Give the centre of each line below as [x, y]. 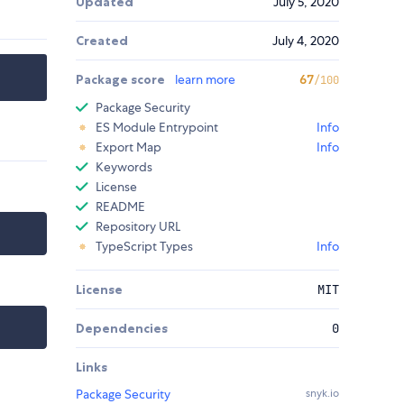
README [120, 207]
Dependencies [122, 329]
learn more [205, 80]
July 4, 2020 [306, 41]
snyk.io [322, 394]
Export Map [129, 147]
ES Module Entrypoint [157, 128]
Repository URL [138, 227]
